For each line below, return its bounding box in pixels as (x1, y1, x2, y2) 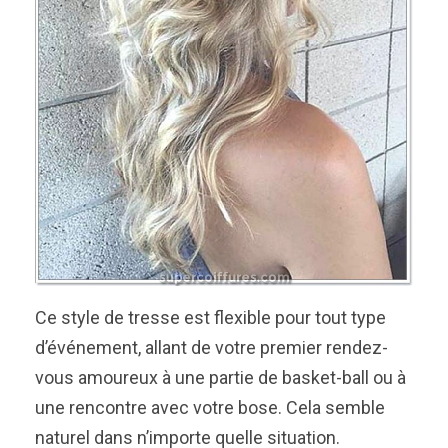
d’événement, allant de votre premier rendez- (35, 337, 388, 359)
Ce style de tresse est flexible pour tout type (35, 307, 386, 329)
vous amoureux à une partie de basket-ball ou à (35, 367, 406, 389)
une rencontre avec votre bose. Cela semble (35, 397, 385, 419)
